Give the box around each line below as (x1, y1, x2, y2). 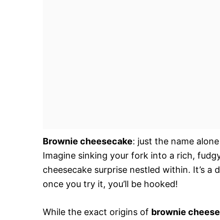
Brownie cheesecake (43, 136, 133, 146)
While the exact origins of (43, 207, 151, 217)
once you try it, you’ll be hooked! (43, 179, 178, 189)
